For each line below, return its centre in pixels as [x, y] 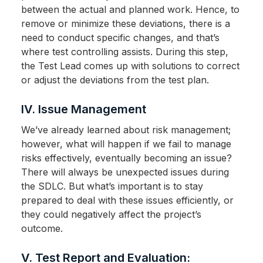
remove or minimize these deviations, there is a [125, 24]
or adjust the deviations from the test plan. [115, 80]
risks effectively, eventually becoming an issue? [126, 158]
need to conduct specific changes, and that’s [120, 38]
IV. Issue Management [83, 109]
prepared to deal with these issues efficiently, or [127, 200]
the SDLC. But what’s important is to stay [112, 186]
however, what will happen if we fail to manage [126, 144]
